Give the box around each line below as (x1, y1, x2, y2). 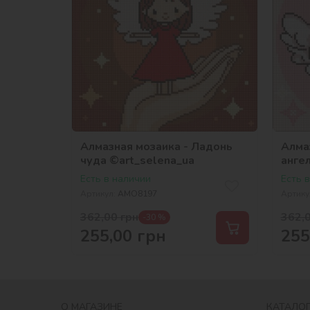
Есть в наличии (80, 172, 151, 185)
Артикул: (80, 188, 116, 199)
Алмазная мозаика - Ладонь (80, 138, 232, 154)
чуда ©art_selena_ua (80, 152, 194, 168)
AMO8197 (118, 188, 157, 199)
